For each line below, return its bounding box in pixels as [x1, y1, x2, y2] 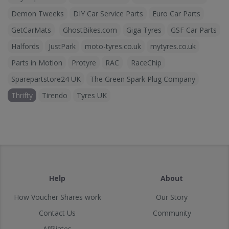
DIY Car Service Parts [73, 9, 143, 19]
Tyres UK [77, 90, 107, 101]
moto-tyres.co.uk [85, 41, 141, 52]
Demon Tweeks [11, 9, 64, 19]
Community [152, 208, 191, 218]
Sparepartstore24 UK [11, 74, 81, 84]
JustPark [49, 41, 76, 52]
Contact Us [39, 208, 76, 218]
